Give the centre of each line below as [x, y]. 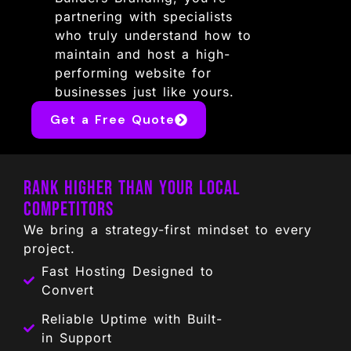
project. [49, 249]
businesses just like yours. [145, 92]
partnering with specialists [144, 17]
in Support [76, 337]
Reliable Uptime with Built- [132, 318]
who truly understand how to [154, 36]
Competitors [69, 210]
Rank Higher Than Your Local [132, 189]
